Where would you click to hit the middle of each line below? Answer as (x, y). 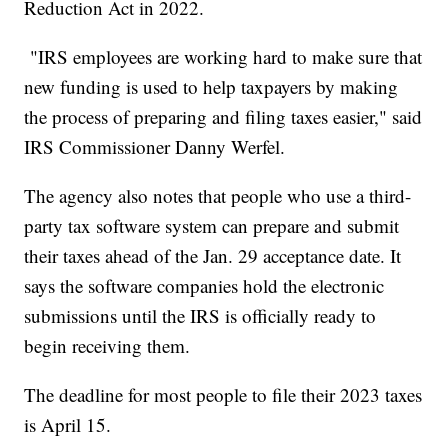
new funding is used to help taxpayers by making (211, 87)
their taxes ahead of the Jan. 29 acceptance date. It (213, 256)
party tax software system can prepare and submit (212, 226)
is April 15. (71, 425)
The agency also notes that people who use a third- (218, 196)
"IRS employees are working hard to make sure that (223, 57)
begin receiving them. (110, 346)
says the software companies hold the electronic (204, 286)
